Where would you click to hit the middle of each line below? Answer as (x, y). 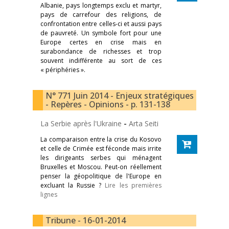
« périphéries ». (63, 70)
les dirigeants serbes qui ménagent (101, 157)
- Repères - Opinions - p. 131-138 (108, 104)
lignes (49, 194)
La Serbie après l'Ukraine (82, 123)
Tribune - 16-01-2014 (86, 220)
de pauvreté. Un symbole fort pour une (101, 33)
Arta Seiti (144, 123)
